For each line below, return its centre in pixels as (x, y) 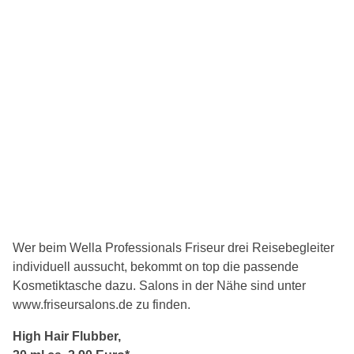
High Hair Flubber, (67, 337)
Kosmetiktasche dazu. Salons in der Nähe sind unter (159, 286)
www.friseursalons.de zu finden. (102, 305)
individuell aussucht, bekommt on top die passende (156, 267)
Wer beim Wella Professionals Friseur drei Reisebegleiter (173, 248)
